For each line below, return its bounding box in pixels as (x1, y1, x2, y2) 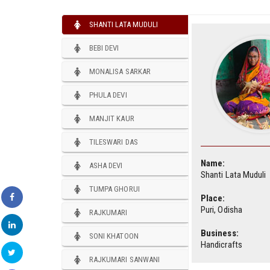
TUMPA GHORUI (89, 184, 140, 193)
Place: (201, 192, 225, 204)
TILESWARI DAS (89, 137, 138, 146)
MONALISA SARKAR (89, 66, 151, 76)
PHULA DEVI (89, 90, 127, 99)
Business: (201, 227, 239, 239)
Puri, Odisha (201, 204, 242, 215)
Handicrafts (201, 239, 242, 250)
